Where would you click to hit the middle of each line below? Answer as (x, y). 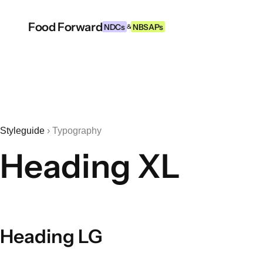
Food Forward (65, 27)
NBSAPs (148, 27)
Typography (77, 131)
